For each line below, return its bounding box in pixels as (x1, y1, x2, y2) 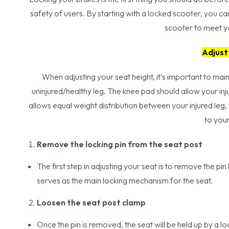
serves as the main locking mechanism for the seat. (37, 175, 213, 186)
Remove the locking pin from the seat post (37, 139, 202, 149)
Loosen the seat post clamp (37, 197, 146, 208)
